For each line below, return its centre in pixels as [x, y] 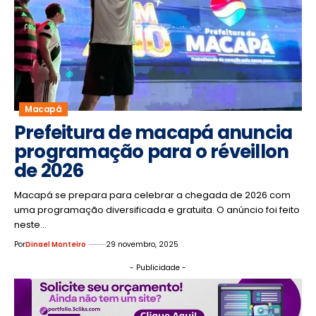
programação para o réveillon [152, 151]
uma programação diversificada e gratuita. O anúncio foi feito [157, 209]
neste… [30, 224]
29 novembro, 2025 [142, 244]
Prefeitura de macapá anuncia [153, 132]
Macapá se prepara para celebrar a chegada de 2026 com [152, 195]
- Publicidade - [158, 267]
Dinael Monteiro [56, 244]
